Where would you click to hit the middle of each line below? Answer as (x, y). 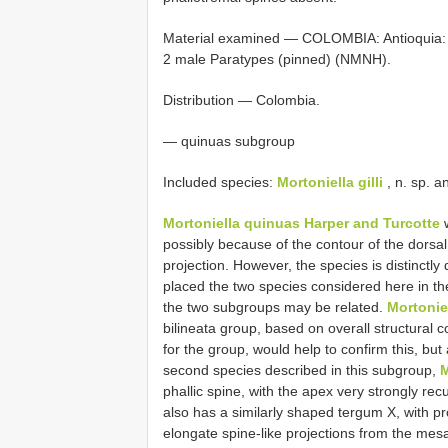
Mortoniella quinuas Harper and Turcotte (301, 222)
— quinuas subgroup (229, 140)
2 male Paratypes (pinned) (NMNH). (277, 58)
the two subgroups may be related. (275, 306)
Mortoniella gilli (330, 181)
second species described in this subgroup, (301, 369)
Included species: (220, 181)
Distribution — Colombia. (241, 99)
